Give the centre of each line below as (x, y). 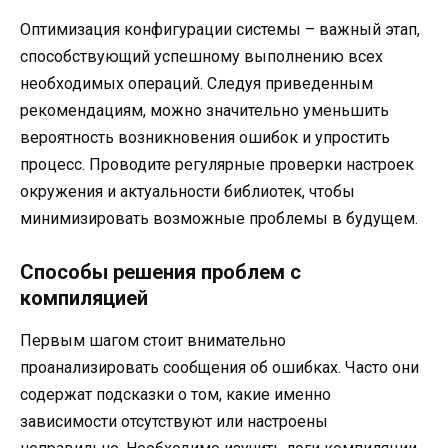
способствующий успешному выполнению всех (201, 56)
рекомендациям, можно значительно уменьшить (204, 110)
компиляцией (84, 297)
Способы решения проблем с (160, 271)
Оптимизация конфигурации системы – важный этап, (220, 29)
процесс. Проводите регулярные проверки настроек (217, 164)
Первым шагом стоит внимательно (153, 340)
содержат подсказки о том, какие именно (175, 394)
